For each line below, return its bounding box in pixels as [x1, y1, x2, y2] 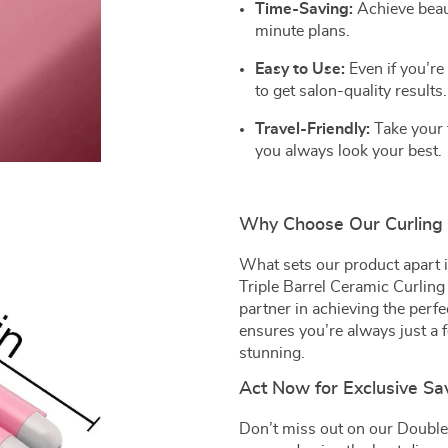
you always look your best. [255, 142, 442, 159]
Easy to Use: [255, 60, 345, 77]
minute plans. [255, 22, 350, 39]
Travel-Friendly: [255, 120, 370, 137]
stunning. [239, 344, 305, 361]
